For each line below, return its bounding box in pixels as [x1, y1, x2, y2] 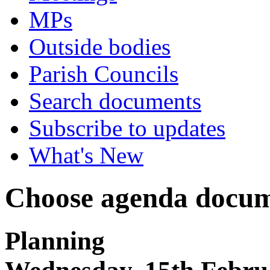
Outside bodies [29, 34, 171, 60]
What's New [29, 142, 143, 168]
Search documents [29, 88, 201, 114]
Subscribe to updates [29, 115, 225, 141]
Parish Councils [29, 61, 178, 87]
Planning [5, 227, 105, 256]
